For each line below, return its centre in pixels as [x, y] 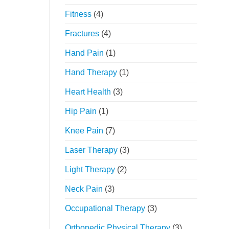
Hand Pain [84, 53]
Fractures [82, 34]
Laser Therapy [91, 150]
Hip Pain [81, 111]
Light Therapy [90, 170]
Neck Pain [84, 189]
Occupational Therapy [105, 209]
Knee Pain [84, 131]
